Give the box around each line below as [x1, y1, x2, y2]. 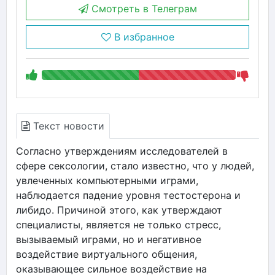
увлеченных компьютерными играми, [16, 174, 198, 187]
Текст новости [30, 119, 104, 132]
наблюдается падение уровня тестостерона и [16, 188, 241, 201]
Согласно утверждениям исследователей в [16, 144, 228, 157]
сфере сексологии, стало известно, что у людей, [16, 159, 254, 172]
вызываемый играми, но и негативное [16, 233, 201, 246]
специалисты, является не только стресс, [16, 218, 221, 231]
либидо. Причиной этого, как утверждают [16, 203, 222, 216]
